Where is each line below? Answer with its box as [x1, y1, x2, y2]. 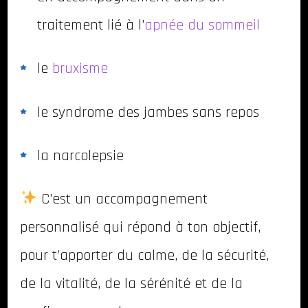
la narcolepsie [37, 145, 124, 166]
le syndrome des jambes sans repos [37, 102, 259, 122]
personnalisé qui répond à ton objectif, [20, 217, 261, 238]
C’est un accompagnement [37, 189, 208, 210]
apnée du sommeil [144, 15, 260, 36]
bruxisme [48, 58, 108, 79]
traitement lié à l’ [37, 15, 144, 36]
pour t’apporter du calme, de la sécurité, [20, 245, 269, 266]
